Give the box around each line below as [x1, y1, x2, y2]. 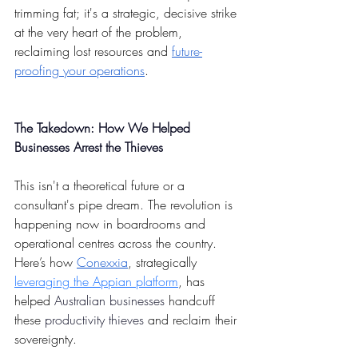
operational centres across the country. [14, 234, 221, 253]
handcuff [165, 292, 219, 310]
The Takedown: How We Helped [14, 119, 194, 137]
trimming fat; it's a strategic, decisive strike [14, 4, 241, 22]
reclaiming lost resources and [14, 42, 172, 61]
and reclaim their [144, 311, 241, 329]
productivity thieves [45, 311, 144, 329]
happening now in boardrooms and [14, 215, 209, 233]
